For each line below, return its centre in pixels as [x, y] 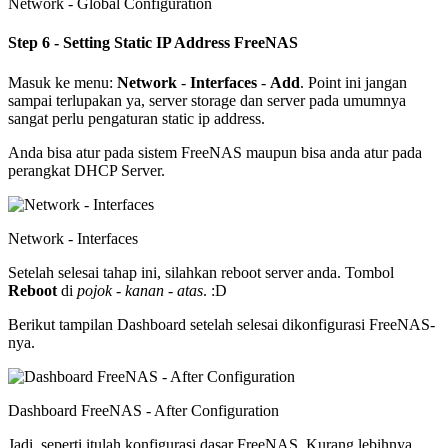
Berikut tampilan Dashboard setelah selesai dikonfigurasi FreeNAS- [221, 324]
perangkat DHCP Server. [86, 170]
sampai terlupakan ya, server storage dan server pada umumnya [207, 100]
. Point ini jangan [353, 82]
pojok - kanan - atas [140, 290]
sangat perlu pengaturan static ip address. [136, 118]
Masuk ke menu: [62, 82]
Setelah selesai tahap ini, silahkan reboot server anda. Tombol [201, 272]
